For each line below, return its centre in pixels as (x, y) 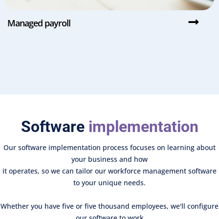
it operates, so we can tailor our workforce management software (109, 171)
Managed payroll (39, 23)
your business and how (109, 159)
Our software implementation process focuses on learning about (109, 147)
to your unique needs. (109, 182)
